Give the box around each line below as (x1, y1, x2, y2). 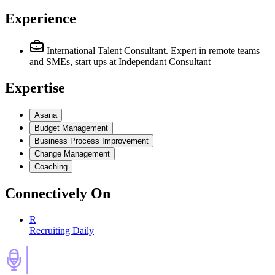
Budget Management (34, 123, 108, 133)
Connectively (5, 185, 87, 201)
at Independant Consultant (109, 56, 211, 68)
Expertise (5, 80, 65, 96)
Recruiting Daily (29, 225, 94, 236)
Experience (5, 10, 76, 27)
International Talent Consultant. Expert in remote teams (47, 45, 260, 56)
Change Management (34, 149, 110, 158)
